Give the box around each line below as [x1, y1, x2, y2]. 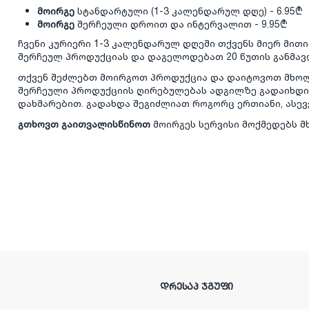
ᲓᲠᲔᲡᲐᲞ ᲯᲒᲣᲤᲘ [160, 279, 234, 295]
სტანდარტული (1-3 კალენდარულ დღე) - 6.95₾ [74, 4, 303, 20]
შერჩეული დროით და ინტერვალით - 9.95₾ [74, 17, 291, 33]
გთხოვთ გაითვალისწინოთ [18, 117, 151, 133]
